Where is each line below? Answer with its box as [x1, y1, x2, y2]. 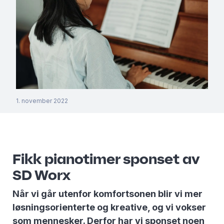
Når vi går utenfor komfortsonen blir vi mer [12, 188, 202, 199]
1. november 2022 [16, 97, 68, 105]
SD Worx [12, 165, 70, 184]
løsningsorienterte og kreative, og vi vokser [12, 202, 206, 213]
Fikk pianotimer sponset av [12, 149, 199, 168]
